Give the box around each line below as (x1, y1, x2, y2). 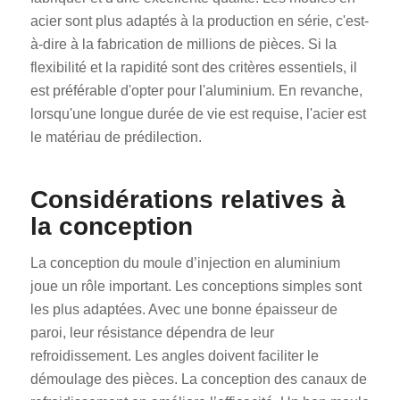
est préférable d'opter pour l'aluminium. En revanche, (29, 82, 362, 98)
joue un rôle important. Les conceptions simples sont (29, 279, 362, 295)
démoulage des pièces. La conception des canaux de (29, 371, 367, 387)
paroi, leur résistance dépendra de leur (29, 325, 274, 341)
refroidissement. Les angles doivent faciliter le (29, 348, 319, 364)
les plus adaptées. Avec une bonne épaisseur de (29, 302, 337, 318)
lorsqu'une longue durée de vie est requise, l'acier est (29, 105, 366, 121)
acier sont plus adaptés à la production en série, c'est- (29, 12, 369, 29)
